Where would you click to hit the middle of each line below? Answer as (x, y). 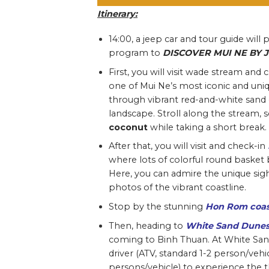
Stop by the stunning (157, 206)
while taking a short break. (207, 127)
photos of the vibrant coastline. (177, 188)
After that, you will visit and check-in (188, 146)
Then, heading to (147, 225)
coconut (128, 127)
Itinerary (116, 14)
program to (135, 53)
